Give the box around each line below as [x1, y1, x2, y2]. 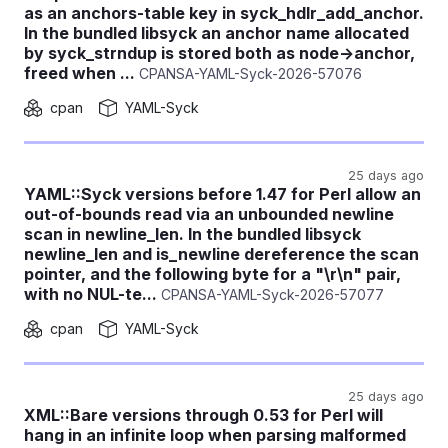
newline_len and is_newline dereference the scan [24, 244, 419, 264]
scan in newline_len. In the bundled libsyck [24, 224, 361, 244]
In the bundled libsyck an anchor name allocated [24, 23, 409, 43]
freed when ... [24, 63, 135, 83]
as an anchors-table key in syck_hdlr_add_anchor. [24, 3, 424, 23]
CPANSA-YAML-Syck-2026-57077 [157, 286, 384, 303]
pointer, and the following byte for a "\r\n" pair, [24, 264, 401, 284]
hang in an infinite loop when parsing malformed [24, 425, 406, 445]
